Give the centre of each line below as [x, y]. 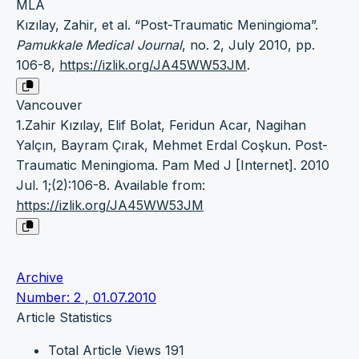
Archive [40, 278]
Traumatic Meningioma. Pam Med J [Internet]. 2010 [173, 165]
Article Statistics [64, 318]
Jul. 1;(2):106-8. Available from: [111, 186]
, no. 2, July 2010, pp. [248, 45]
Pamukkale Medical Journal [99, 45]
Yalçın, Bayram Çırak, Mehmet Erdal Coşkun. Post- [172, 145]
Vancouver [49, 105]
